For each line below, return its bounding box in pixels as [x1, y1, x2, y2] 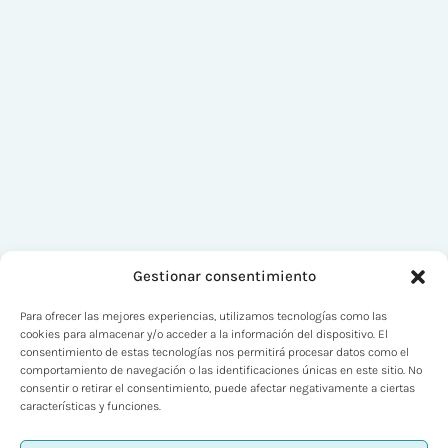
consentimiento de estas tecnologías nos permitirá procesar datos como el [20, 345, 409, 359]
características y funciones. [20, 399, 161, 413]
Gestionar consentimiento [132, 267, 316, 285]
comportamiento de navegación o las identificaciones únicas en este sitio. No [20, 363, 422, 377]
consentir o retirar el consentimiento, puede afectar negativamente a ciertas [20, 381, 415, 395]
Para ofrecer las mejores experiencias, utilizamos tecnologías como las [20, 309, 387, 323]
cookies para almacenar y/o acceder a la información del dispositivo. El [20, 327, 388, 341]
